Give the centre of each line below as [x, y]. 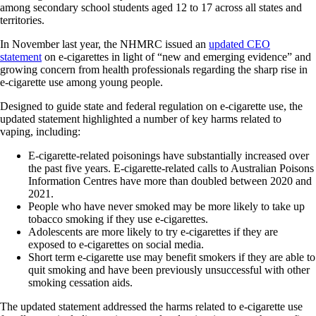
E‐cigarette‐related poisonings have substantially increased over [169, 155]
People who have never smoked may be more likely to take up [166, 206]
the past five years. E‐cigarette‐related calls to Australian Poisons [171, 168]
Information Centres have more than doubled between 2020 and [170, 181]
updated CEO [239, 44]
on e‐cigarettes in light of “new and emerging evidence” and [176, 56]
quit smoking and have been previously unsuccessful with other [169, 269]
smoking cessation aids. [82, 282]
